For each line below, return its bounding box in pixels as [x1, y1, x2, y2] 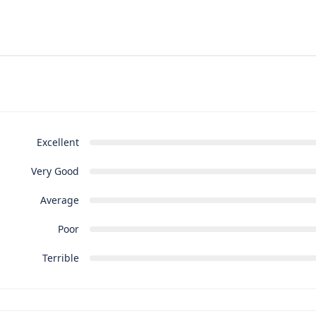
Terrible [42, 251, 79, 265]
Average [39, 193, 79, 207]
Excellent [36, 135, 79, 150]
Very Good [30, 164, 79, 178]
